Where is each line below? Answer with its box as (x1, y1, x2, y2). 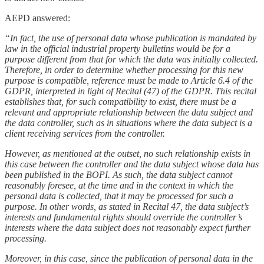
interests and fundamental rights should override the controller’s (5, 212, 242, 222)
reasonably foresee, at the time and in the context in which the (5, 180, 233, 190)
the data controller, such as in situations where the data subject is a (5, 117, 252, 128)
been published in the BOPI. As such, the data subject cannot (5, 169, 232, 180)
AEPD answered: (5, 12, 70, 23)
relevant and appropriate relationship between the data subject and (5, 107, 253, 117)
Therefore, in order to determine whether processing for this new (5, 64, 243, 75)
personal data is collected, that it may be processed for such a (5, 190, 233, 201)
